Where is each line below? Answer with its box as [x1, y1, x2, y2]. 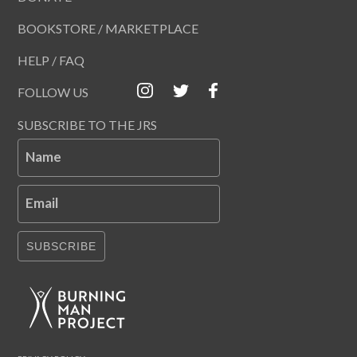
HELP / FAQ [18, 52, 85, 68]
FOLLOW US [18, 84, 89, 100]
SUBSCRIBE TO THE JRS [18, 117, 158, 133]
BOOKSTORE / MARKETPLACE [18, 20, 199, 36]
